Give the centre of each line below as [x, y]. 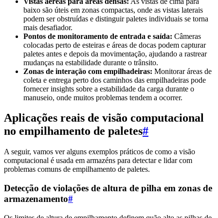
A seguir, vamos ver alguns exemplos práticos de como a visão [100, 152]
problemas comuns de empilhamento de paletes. [77, 169]
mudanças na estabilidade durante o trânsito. [91, 62]
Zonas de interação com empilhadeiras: [88, 71]
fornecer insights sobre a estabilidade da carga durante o [109, 89]
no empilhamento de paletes [73, 131]
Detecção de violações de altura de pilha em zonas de [108, 188]
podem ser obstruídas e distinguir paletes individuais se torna [116, 18]
